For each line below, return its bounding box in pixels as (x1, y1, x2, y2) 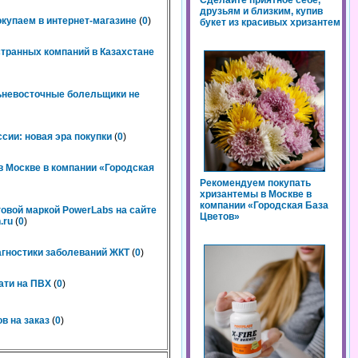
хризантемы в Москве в (200, 189, 312, 201)
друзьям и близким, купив (200, 6, 323, 18)
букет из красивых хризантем (200, 17, 340, 29)
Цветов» (200, 211, 240, 223)
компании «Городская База (200, 200, 328, 212)
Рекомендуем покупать (200, 177, 311, 189)
